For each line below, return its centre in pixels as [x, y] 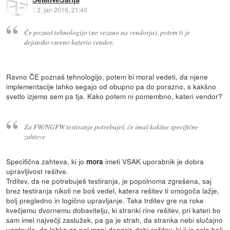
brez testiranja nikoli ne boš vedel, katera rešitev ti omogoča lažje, [113, 191]
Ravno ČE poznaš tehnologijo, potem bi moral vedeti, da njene [107, 76]
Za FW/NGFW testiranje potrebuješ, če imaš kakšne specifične [111, 127]
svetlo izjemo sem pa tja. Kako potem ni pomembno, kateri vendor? [114, 96]
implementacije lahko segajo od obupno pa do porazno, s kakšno [111, 86]
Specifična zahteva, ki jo [46, 161]
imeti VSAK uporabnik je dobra [155, 161]
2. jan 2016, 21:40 [62, 10]
